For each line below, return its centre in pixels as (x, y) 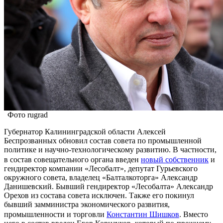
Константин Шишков (143, 214)
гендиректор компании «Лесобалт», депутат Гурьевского (101, 168)
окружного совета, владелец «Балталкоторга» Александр (101, 177)
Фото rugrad (28, 114)
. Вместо (194, 214)
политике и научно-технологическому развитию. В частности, (110, 149)
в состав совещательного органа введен (72, 159)
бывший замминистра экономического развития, (87, 204)
